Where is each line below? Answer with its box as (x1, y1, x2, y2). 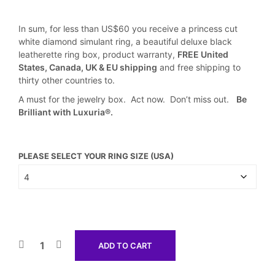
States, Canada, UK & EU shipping (18, 62, 157, 72)
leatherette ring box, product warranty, (18, 49, 177, 60)
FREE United (177, 49, 228, 60)
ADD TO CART (98, 241, 152, 250)
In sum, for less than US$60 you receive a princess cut (18, 23, 238, 34)
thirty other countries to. (18, 75, 115, 85)
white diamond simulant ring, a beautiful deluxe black (18, 36, 232, 47)
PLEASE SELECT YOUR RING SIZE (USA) (18, 151, 174, 161)
